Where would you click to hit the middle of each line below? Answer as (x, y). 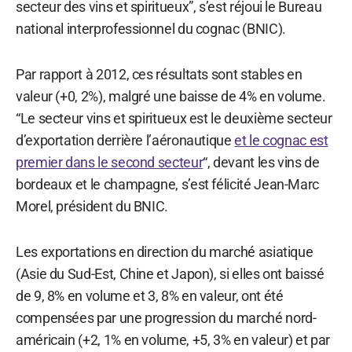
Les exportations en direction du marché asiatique (165, 251)
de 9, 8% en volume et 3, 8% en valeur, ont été (150, 295)
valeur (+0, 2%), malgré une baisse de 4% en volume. (171, 96)
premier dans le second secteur (110, 162)
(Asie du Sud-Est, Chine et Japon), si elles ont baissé (170, 273)
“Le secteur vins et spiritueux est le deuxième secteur (174, 118)
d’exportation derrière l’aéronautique (125, 140)
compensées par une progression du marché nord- (166, 317)
